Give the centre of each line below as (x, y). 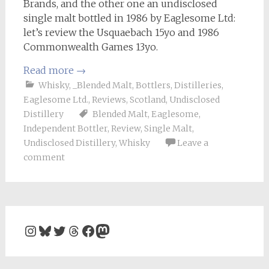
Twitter (78, 230)
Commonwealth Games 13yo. (90, 47)
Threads (94, 230)
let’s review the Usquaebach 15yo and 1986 (121, 32)
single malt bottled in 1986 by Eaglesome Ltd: (129, 18)
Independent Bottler (65, 128)
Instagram (59, 230)
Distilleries (198, 85)
